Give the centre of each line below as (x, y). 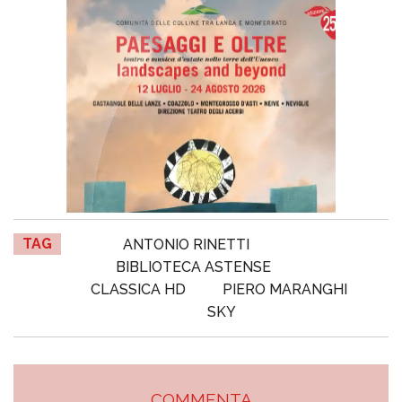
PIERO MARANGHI (285, 289)
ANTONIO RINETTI (187, 245)
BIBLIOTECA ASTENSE (194, 267)
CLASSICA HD (138, 289)
